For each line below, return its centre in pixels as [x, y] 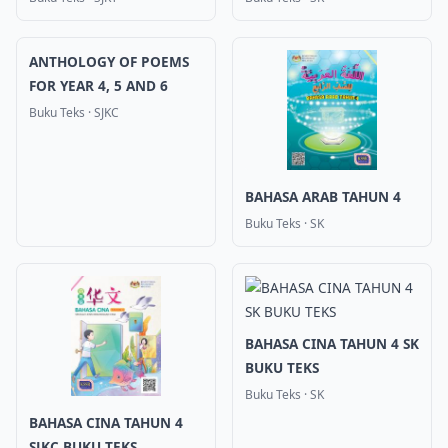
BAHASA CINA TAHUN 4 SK [332, 343]
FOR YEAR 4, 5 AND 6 [98, 85]
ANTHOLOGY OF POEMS [109, 61]
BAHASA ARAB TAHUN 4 [323, 196]
